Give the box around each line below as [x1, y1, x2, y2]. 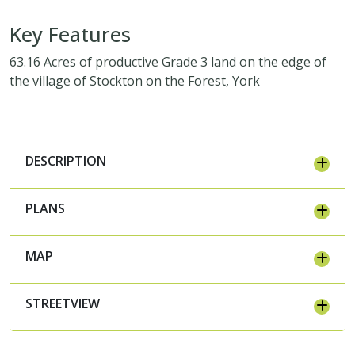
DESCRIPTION [25, 151, 106, 170]
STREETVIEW [25, 294, 100, 312]
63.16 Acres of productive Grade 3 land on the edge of [10, 52, 326, 71]
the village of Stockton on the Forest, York [10, 71, 260, 90]
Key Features [10, 20, 131, 48]
